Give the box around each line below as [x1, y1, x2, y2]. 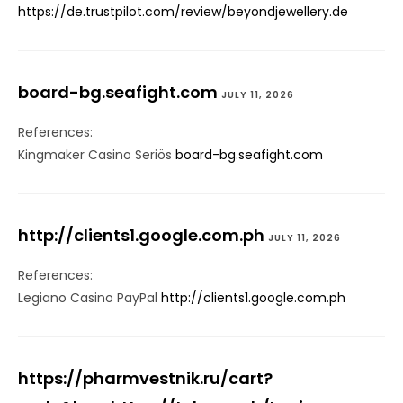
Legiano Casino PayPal [18, 289, 161, 308]
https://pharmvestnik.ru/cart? [18, 367, 273, 390]
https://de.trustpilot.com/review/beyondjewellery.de [18, 3, 348, 22]
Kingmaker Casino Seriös [18, 146, 175, 165]
